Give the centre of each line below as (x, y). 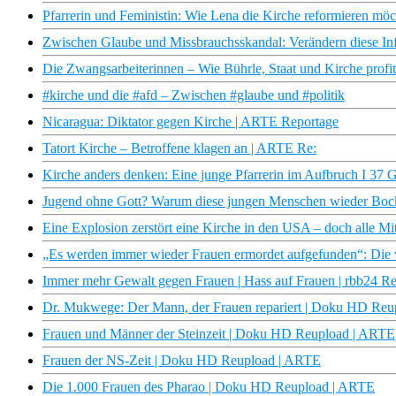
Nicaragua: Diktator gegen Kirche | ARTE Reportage (190, 122)
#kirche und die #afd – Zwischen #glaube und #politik (194, 95)
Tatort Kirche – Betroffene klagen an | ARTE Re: (179, 148)
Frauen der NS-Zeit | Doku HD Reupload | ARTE (182, 361)
